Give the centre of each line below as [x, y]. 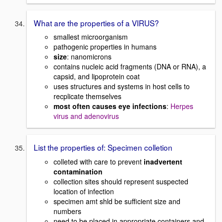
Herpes [182, 106]
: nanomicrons [89, 57]
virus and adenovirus [86, 116]
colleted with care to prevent [99, 162]
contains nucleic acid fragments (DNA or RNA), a [130, 67]
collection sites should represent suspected [121, 182]
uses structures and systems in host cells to [122, 86]
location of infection [84, 192]
